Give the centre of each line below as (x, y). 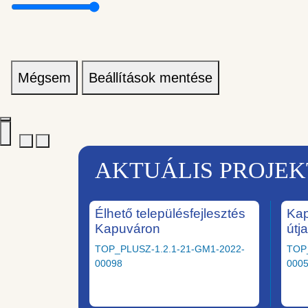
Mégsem (44, 77)
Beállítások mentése (151, 77)
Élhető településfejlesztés (170, 213)
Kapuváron (128, 228)
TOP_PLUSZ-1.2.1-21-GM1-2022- (170, 249)
